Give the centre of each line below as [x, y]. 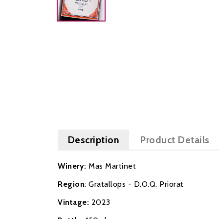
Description [93, 140]
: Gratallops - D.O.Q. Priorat [135, 184]
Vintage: [73, 202]
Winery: [73, 166]
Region [71, 184]
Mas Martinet [131, 166]
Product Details [175, 140]
